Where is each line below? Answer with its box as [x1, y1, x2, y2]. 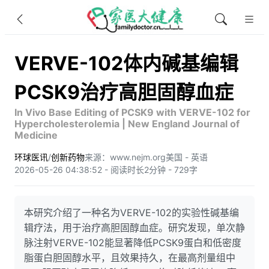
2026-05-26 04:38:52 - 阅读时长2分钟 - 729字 [14, 165, 198, 175]
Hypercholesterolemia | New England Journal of [14, 118, 240, 130]
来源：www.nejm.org [85, 152, 166, 162]
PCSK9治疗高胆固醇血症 [14, 80, 234, 104]
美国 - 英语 [166, 152, 208, 162]
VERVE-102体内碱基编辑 [14, 52, 238, 75]
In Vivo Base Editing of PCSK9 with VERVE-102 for [14, 106, 250, 118]
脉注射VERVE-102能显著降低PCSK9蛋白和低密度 [24, 237, 241, 249]
